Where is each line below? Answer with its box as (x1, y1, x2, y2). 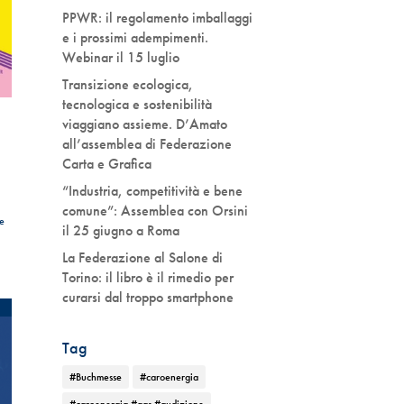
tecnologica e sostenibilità (61, 95, 212, 115)
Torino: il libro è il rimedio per (61, 268, 234, 288)
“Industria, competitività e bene (61, 181, 243, 201)
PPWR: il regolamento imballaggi (61, 8, 252, 28)
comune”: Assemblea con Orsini (61, 201, 248, 221)
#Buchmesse (69, 370, 122, 385)
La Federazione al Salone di (61, 248, 223, 268)
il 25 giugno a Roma (61, 221, 179, 241)
